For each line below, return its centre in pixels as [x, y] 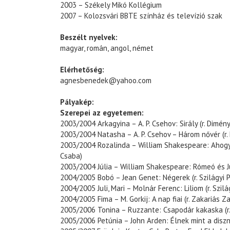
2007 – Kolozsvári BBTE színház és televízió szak [141, 16]
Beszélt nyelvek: [89, 37]
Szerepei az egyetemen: [102, 113]
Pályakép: [77, 102]
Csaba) [71, 156]
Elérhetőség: [82, 70]
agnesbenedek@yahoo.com [106, 81]
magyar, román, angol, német [107, 48]
